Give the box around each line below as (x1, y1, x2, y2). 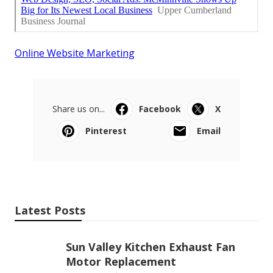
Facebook (139, 102, 181, 115)
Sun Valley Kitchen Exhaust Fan (66, 239, 235, 254)
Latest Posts (15, 202, 85, 218)
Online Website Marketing (15, 46, 135, 60)
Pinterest (85, 124, 127, 136)
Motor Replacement (66, 253, 176, 269)
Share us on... (52, 102, 105, 115)
